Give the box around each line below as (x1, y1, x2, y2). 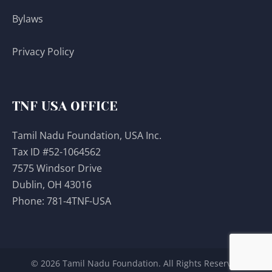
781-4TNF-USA (47, 194, 111, 208)
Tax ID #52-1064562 (12, 144, 101, 158)
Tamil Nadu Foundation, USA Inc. (12, 128, 161, 142)
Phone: (12, 194, 47, 208)
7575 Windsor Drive (12, 161, 102, 175)
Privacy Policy (12, 45, 76, 59)
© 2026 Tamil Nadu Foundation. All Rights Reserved (30, 257, 242, 270)
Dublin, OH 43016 (12, 177, 92, 191)
